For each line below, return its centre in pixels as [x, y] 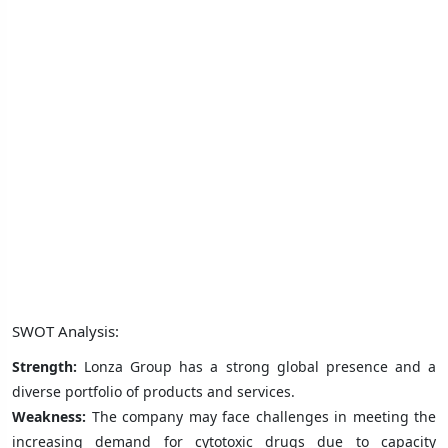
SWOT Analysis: [65, 330]
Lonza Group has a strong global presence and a [260, 366]
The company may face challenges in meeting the [263, 416]
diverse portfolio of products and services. [153, 391]
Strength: [48, 366]
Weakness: [52, 416]
